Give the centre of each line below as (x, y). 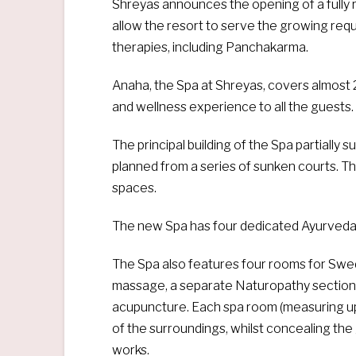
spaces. (134, 188)
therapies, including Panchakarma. (210, 48)
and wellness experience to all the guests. (232, 107)
